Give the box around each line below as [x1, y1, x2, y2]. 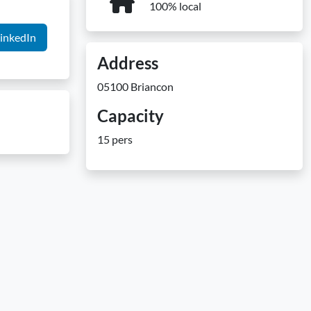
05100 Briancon [97, 80, 174, 93]
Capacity [97, 106, 164, 126]
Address [97, 53, 158, 73]
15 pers [97, 133, 133, 146]
